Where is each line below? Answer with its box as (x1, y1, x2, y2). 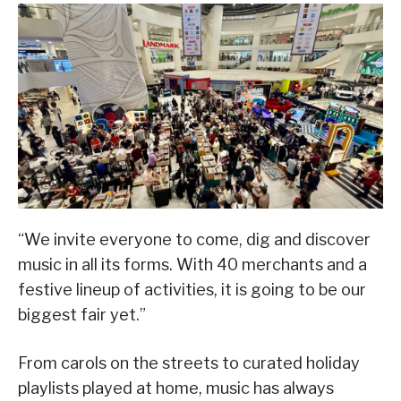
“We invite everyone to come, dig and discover (18, 230, 371, 250)
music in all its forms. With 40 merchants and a (18, 255, 367, 275)
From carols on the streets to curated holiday (18, 354, 360, 373)
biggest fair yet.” (18, 305, 146, 325)
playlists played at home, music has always (18, 379, 334, 398)
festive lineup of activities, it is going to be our (18, 280, 366, 300)
